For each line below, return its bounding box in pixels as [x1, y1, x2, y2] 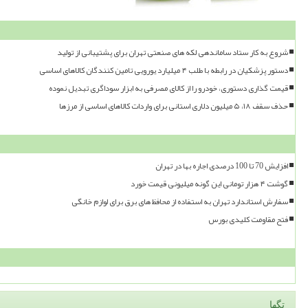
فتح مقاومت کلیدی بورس [208, 211, 288, 228]
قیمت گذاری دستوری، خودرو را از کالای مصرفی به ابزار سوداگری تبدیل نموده [49, 80, 288, 96]
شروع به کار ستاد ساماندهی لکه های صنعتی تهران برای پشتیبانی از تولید [57, 44, 288, 60]
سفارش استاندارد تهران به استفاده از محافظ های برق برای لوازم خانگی [71, 193, 288, 210]
